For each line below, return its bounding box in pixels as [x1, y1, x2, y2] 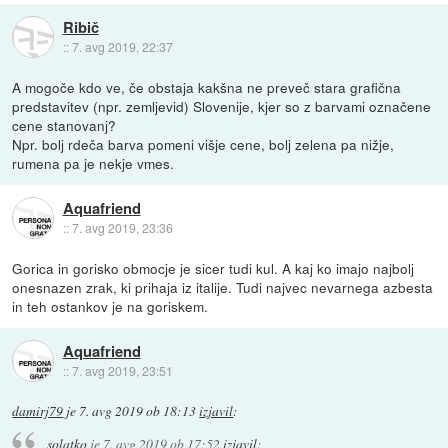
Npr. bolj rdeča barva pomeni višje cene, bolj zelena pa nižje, [12, 133, 395, 154]
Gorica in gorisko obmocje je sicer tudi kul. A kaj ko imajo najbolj [12, 257, 415, 278]
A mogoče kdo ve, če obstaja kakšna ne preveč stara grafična [12, 76, 402, 97]
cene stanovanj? [12, 114, 117, 135]
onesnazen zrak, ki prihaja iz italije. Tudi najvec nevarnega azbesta [12, 276, 434, 297]
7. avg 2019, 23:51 [71, 362, 173, 379]
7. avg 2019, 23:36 [71, 218, 173, 236]
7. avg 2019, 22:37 [71, 37, 173, 55]
